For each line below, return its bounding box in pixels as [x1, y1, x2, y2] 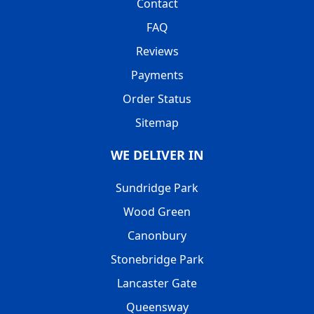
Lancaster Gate [117, 275, 197, 292]
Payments [130, 67, 184, 83]
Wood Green [123, 204, 191, 220]
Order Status [123, 91, 191, 107]
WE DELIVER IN [110, 146, 204, 164]
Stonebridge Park [110, 252, 204, 268]
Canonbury [128, 228, 186, 244]
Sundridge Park [116, 180, 198, 196]
